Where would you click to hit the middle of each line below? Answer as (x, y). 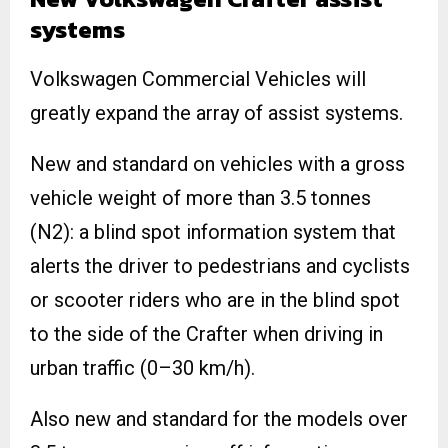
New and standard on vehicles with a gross (217, 163)
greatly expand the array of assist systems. (216, 112)
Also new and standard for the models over (219, 418)
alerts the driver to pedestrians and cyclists (220, 265)
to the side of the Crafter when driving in (206, 333)
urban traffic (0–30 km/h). (142, 367)
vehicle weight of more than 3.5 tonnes (200, 197)
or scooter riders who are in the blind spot (215, 299)
